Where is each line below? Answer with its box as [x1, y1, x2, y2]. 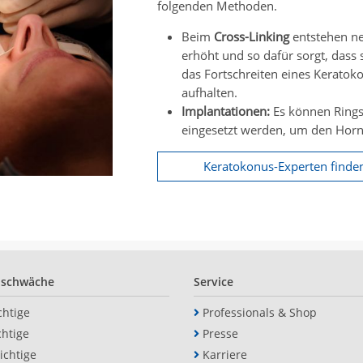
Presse [203, 326, 238, 342]
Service [194, 274, 233, 290]
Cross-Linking [214, 28, 289, 45]
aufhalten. [181, 84, 237, 101]
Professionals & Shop [203, 305, 317, 321]
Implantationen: [181, 103, 270, 120]
